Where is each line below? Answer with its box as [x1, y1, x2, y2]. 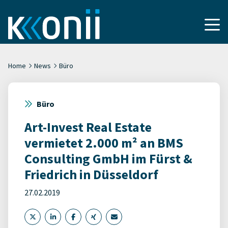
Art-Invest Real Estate [24, 119, 152, 135]
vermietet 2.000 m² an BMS [24, 134, 183, 151]
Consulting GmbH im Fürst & [24, 150, 192, 167]
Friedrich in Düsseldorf [24, 166, 158, 183]
